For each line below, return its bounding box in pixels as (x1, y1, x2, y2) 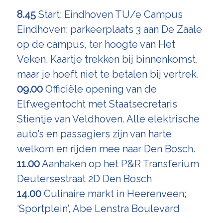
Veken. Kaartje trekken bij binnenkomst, (16, 53, 198, 65)
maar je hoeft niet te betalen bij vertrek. (16, 68, 199, 80)
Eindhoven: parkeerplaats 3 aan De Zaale (16, 23, 202, 35)
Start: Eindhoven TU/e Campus (35, 8, 183, 20)
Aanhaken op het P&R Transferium (39, 158, 199, 170)
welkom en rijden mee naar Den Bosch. (16, 143, 195, 155)
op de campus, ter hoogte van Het (16, 38, 175, 50)
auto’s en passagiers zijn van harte (16, 128, 172, 140)
